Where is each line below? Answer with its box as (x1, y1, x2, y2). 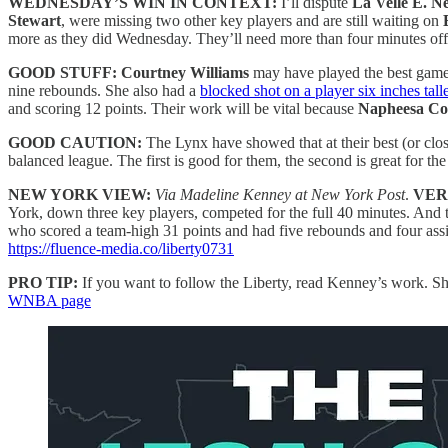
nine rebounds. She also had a (8, 81, 200, 99)
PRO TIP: (8, 273, 78, 291)
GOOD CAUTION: (8, 133, 146, 151)
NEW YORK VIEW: (8, 185, 151, 203)
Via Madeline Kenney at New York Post (155, 185, 405, 203)
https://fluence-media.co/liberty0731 (8, 239, 234, 257)
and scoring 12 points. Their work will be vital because (8, 99, 358, 117)
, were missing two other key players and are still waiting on (61, 11, 443, 29)
